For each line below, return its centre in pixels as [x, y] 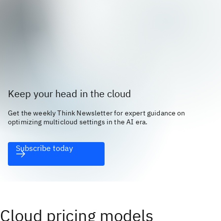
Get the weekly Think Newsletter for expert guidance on [97, 113]
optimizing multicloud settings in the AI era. [78, 122]
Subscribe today [44, 148]
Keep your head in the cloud [71, 93]
